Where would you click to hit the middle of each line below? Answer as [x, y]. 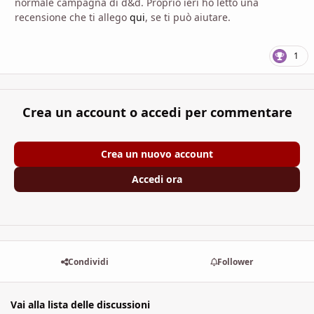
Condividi [88, 261]
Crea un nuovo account [157, 154]
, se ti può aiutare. [189, 17]
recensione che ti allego [72, 17]
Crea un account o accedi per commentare [157, 112]
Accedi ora [157, 179]
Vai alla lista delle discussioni [80, 304]
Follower [235, 261]
